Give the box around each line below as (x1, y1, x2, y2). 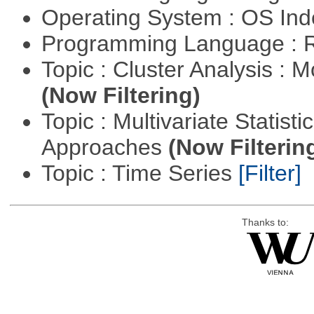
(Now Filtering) (41, 83, 200, 109)
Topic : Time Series (41, 161, 238, 186)
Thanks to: (241, 217, 289, 228)
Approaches (41, 135, 168, 161)
